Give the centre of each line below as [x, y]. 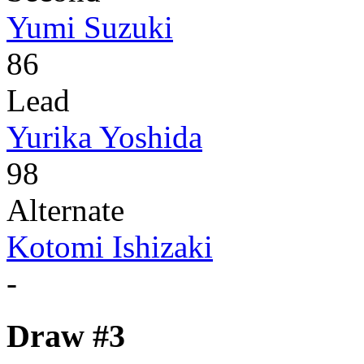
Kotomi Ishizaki [110, 247]
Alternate [65, 210]
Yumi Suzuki [90, 28]
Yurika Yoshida [104, 137]
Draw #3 [66, 336]
